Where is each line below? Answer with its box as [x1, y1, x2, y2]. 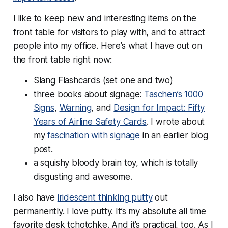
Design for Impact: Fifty [113, 102, 205, 113]
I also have [13, 192, 58, 203]
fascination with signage [47, 130, 140, 140]
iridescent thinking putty [57, 192, 153, 203]
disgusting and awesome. [33, 171, 132, 182]
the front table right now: [13, 54, 112, 65]
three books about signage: [33, 89, 145, 99]
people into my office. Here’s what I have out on [13, 40, 202, 51]
